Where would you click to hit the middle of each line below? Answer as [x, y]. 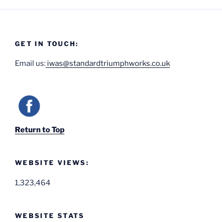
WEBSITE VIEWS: [52, 163]
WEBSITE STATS [50, 215]
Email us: [30, 64]
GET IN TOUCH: [47, 43]
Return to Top [40, 130]
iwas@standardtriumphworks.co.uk [108, 64]
